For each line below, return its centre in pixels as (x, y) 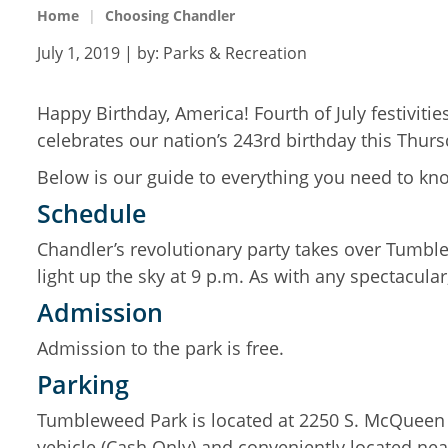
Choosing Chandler (170, 15)
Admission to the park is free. (160, 348)
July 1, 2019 (78, 53)
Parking (83, 384)
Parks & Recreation (235, 53)
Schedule (91, 213)
